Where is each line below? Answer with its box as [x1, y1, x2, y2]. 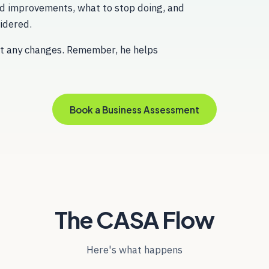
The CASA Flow [55, 204, 214, 234]
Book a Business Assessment [70, 103, 199, 115]
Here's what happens [86, 243, 183, 256]
